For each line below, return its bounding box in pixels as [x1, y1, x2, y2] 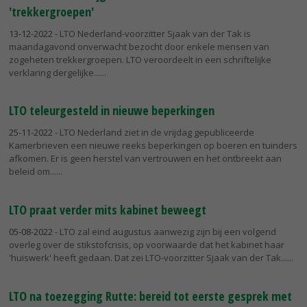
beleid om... [9, 165, 56, 178]
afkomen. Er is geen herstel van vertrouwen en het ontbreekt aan [9, 152, 282, 165]
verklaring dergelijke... [9, 66, 100, 79]
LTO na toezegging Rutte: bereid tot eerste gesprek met [9, 287, 292, 304]
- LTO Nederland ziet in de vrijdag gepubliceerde [53, 126, 254, 139]
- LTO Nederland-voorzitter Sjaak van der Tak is [53, 27, 251, 40]
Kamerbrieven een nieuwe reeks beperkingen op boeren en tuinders [9, 139, 297, 152]
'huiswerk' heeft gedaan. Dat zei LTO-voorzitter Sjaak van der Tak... [9, 251, 287, 265]
